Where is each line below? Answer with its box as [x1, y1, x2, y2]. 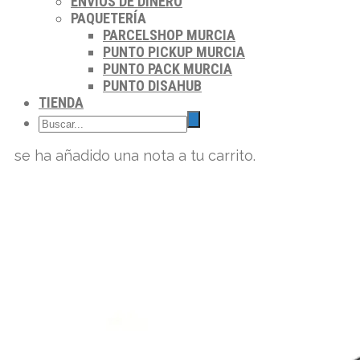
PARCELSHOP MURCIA [103, 27, 235, 43]
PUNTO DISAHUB [103, 77, 202, 94]
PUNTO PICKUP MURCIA [103, 43, 245, 60]
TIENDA [39, 94, 84, 111]
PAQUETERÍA [71, 10, 146, 27]
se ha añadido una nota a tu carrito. [6, 147, 256, 164]
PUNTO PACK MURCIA [103, 60, 232, 77]
